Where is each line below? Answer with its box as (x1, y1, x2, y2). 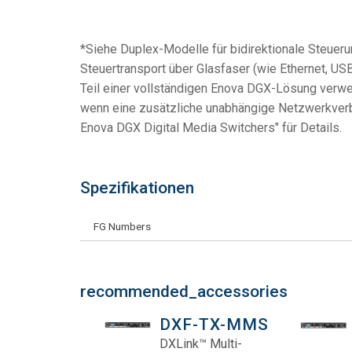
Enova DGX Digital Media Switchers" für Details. (80, 120, 342, 135)
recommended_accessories (80, 282, 288, 301)
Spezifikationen (80, 178, 194, 197)
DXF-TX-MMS (159, 315, 269, 334)
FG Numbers (93, 220, 151, 233)
